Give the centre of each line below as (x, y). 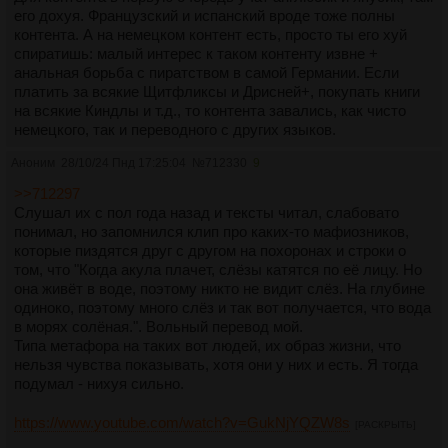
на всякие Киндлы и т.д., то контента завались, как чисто (210, 111)
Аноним (33, 163)
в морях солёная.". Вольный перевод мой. (158, 327)
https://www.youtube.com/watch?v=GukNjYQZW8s (182, 423)
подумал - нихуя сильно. (99, 384)
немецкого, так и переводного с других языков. (175, 130)
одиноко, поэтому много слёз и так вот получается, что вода (222, 308)
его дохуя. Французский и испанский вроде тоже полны (204, 16)
